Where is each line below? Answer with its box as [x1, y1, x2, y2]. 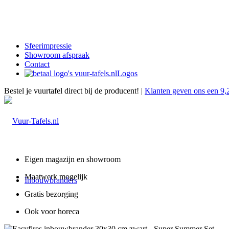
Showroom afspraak [25, 51, 89, 59]
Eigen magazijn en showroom [25, 155, 121, 164]
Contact [25, 60, 50, 68]
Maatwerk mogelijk [25, 172, 87, 181]
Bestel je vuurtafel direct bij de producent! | [4, 86, 145, 95]
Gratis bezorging [25, 190, 78, 198]
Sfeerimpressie [25, 41, 72, 50]
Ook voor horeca [25, 207, 79, 216]
